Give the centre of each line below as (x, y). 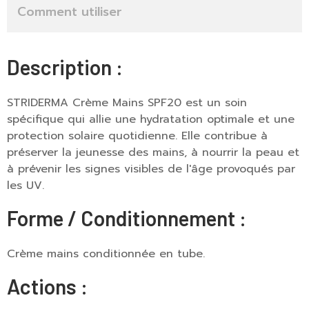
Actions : (47, 286)
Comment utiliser (70, 12)
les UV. (26, 186)
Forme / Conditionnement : (127, 218)
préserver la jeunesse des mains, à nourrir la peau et (153, 152)
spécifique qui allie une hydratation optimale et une (151, 119)
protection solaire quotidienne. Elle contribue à (137, 136)
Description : (65, 67)
